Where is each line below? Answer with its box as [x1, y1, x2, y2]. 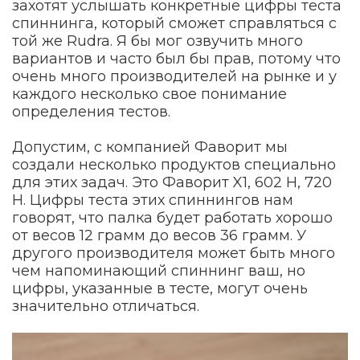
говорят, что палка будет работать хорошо [12, 209, 333, 227]
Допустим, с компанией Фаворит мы [12, 138, 288, 157]
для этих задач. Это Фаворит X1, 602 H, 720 [12, 174, 332, 192]
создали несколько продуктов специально [12, 156, 336, 174]
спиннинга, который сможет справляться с [12, 14, 337, 33]
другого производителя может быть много [12, 244, 335, 263]
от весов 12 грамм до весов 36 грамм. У [12, 227, 306, 245]
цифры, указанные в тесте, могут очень [12, 280, 308, 298]
